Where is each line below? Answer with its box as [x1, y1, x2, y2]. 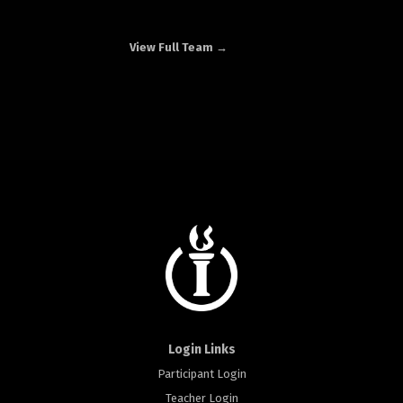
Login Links [167, 342, 236, 358]
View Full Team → [130, 40, 228, 54]
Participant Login [157, 367, 246, 381]
